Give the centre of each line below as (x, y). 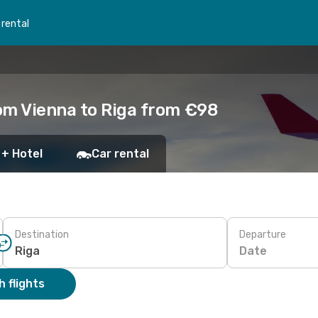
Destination (42, 234)
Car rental (120, 154)
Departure (263, 234)
